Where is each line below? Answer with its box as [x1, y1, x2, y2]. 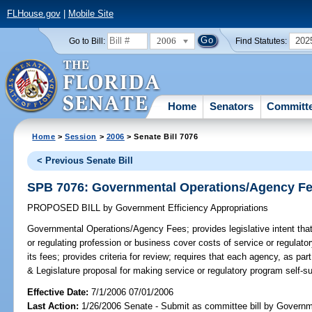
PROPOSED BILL [27, 203, 104, 214]
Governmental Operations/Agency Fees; [27, 224, 190, 235]
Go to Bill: [68, 36, 105, 45]
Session [65, 132, 97, 141]
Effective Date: [27, 286, 92, 297]
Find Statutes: [235, 36, 288, 45]
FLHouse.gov [6, 8, 61, 19]
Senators [210, 100, 254, 112]
